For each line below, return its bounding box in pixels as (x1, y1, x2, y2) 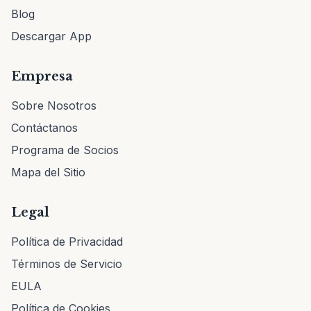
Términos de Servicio (11, 257, 122, 271)
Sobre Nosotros (11, 99, 96, 112)
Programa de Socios (11, 143, 119, 157)
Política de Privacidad (11, 235, 123, 249)
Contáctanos (11, 121, 78, 135)
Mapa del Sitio (11, 165, 85, 179)
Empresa (11, 69, 73, 84)
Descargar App (11, 29, 92, 43)
